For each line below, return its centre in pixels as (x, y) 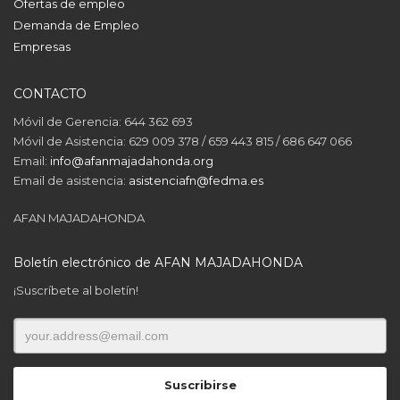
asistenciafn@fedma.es (196, 180)
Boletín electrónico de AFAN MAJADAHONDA (158, 262)
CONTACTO (50, 93)
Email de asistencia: (71, 180)
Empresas (42, 46)
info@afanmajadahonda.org (132, 160)
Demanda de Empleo (76, 25)
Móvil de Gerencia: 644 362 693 (103, 121)
